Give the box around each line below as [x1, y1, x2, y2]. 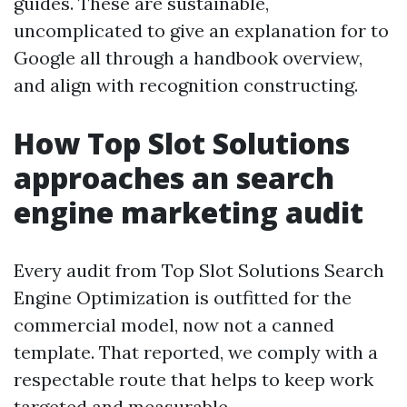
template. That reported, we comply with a [14, 341, 378, 363]
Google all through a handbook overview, [14, 46, 362, 69]
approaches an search [14, 158, 334, 197]
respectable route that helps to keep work [14, 368, 373, 391]
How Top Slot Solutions [14, 124, 350, 163]
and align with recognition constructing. [14, 74, 358, 96]
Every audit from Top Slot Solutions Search [14, 259, 384, 282]
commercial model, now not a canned [14, 313, 334, 336]
